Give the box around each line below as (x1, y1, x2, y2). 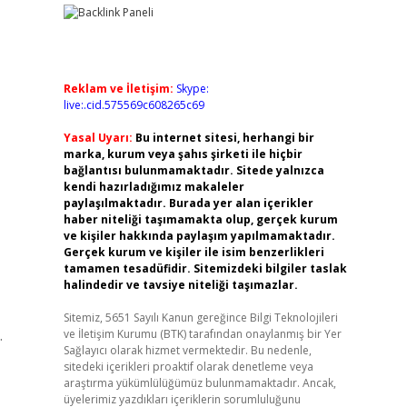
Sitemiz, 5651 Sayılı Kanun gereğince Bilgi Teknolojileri (63, 310, 338, 325)
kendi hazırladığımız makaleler (63, 179, 244, 194)
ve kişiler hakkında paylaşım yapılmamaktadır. (63, 228, 335, 243)
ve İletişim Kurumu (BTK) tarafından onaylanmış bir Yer (63, 326, 342, 342)
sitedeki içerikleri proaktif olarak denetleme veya (63, 359, 313, 374)
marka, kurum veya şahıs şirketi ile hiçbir (63, 146, 303, 162)
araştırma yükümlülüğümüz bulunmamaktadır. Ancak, (63, 375, 336, 391)
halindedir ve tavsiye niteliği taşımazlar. (63, 277, 298, 293)
